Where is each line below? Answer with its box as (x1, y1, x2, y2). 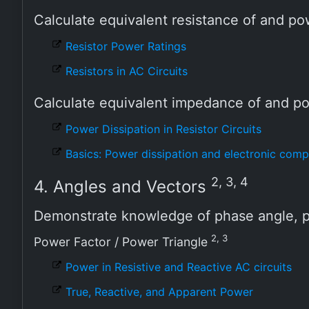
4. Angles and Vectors (34, 177, 211, 197)
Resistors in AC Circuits (66, 64, 188, 78)
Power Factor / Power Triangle (34, 235, 211, 249)
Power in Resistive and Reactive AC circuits (66, 260, 292, 274)
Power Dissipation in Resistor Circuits (66, 122, 261, 136)
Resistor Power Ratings (66, 39, 186, 53)
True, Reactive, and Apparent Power (66, 285, 253, 299)
